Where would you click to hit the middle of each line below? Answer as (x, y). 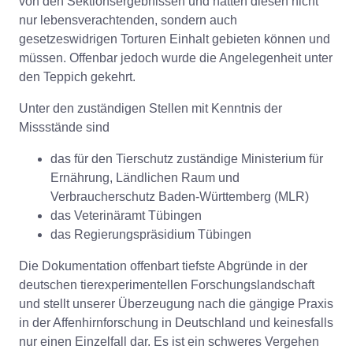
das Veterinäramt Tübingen (126, 215)
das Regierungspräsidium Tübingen (151, 234)
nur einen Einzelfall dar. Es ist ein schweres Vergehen (169, 341)
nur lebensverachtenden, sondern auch (128, 20)
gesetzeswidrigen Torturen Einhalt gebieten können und (175, 39)
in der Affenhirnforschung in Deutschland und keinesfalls (176, 322)
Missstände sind (64, 127)
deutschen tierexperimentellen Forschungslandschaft (167, 284)
